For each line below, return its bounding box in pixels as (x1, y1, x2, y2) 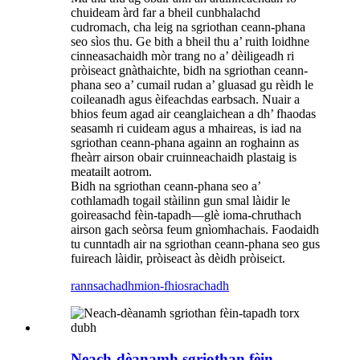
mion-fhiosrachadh (134, 278, 229, 292)
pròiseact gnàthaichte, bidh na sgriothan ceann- (71, 63, 308, 77)
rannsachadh (71, 278, 134, 292)
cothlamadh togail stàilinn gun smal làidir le (71, 193, 290, 207)
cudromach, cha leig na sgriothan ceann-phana (71, 19, 305, 34)
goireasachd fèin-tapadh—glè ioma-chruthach (71, 207, 301, 222)
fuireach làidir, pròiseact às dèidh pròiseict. (71, 251, 285, 265)
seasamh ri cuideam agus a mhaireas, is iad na (71, 121, 301, 135)
